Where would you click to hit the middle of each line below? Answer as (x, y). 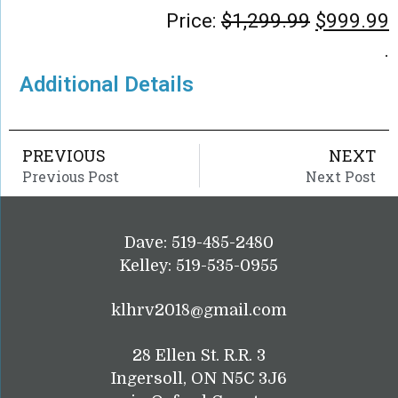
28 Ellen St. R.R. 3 (199, 355)
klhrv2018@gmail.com (199, 310)
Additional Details (107, 84)
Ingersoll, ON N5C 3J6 (199, 378)
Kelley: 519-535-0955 (199, 265)
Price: (194, 20)
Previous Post (71, 176)
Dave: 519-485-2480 (199, 242)
